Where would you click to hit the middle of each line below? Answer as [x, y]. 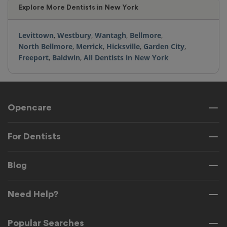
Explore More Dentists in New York [78, 7]
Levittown [36, 35]
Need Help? [33, 194]
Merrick [89, 46]
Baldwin [66, 57]
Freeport [33, 57]
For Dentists [34, 137]
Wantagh [110, 35]
